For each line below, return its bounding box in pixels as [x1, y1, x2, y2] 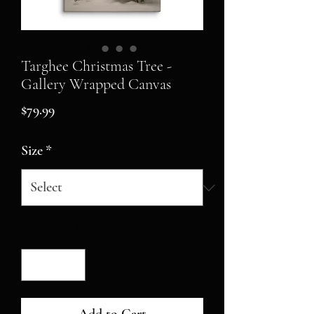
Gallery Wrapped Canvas [21, 75, 171, 93]
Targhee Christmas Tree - [21, 57, 172, 75]
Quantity [21, 221, 71, 238]
